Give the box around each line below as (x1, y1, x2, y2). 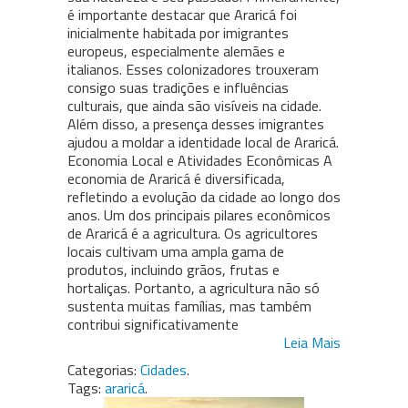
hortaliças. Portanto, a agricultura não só (67, 277, 320, 300)
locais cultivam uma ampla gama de (67, 240, 284, 263)
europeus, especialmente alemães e (67, 40, 285, 63)
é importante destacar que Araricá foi (67, 4, 297, 26)
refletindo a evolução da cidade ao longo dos (67, 186, 341, 209)
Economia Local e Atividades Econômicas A (67, 149, 332, 172)
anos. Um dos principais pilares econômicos (67, 204, 331, 227)
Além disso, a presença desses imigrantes (67, 113, 324, 136)
